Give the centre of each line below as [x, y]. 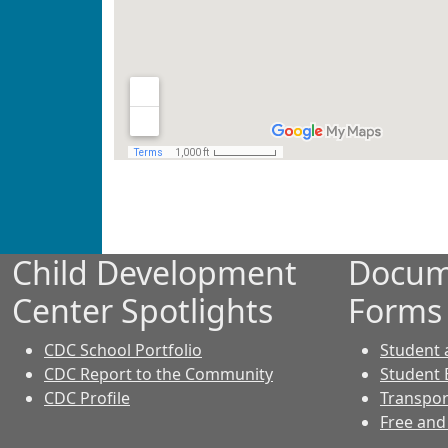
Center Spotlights [142, 310]
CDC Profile [87, 398]
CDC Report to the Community [158, 374]
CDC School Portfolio [123, 350]
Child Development [154, 272]
